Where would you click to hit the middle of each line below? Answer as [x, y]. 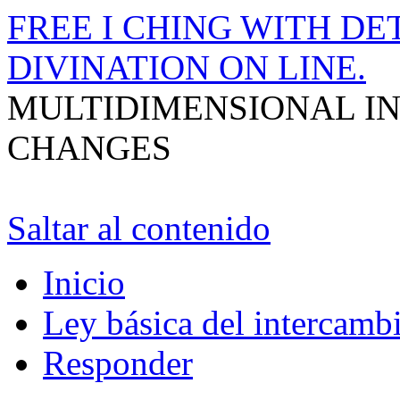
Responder [118, 363]
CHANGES [89, 148]
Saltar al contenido [139, 228]
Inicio [84, 283]
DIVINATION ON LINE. [187, 67]
